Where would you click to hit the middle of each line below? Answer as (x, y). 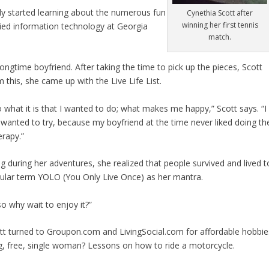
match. (220, 37)
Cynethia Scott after (220, 13)
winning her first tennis (220, 25)
